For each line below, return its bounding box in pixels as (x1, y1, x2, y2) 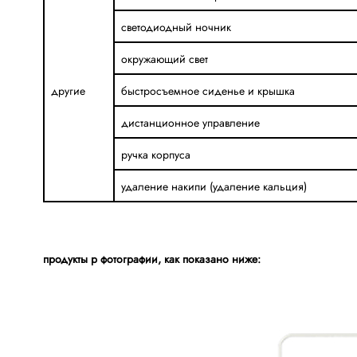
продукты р (42, 250, 97, 267)
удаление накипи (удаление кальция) (120, 178, 307, 194)
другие (50, 82, 85, 99)
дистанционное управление (120, 114, 260, 131)
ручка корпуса (120, 146, 190, 163)
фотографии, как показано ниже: (96, 250, 261, 267)
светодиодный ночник (120, 18, 231, 35)
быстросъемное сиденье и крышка (120, 82, 295, 99)
